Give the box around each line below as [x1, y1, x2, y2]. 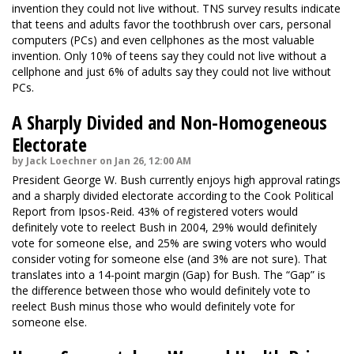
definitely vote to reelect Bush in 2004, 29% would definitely [12, 220, 317, 235]
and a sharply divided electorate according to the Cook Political [12, 188, 333, 203]
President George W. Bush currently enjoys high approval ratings [12, 172, 341, 187]
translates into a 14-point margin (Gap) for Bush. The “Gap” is [12, 267, 326, 282]
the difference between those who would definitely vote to [12, 283, 311, 298]
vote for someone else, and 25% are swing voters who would [12, 235, 326, 250]
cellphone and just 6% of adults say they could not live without [12, 64, 331, 79]
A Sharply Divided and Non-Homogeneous [12, 109, 327, 135]
